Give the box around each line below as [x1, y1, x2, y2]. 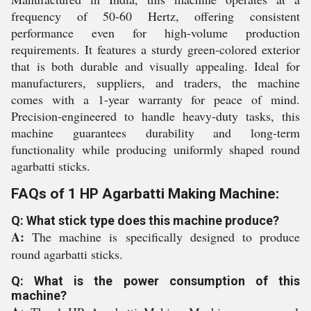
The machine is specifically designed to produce [32, 228, 301, 245]
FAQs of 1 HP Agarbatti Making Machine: [11, 185, 279, 202]
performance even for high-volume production [11, 24, 300, 41]
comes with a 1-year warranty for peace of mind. [11, 91, 300, 108]
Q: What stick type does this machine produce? [11, 213, 279, 228]
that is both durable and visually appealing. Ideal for [11, 58, 300, 74]
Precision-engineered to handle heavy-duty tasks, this [11, 108, 300, 124]
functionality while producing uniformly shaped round [11, 141, 300, 158]
